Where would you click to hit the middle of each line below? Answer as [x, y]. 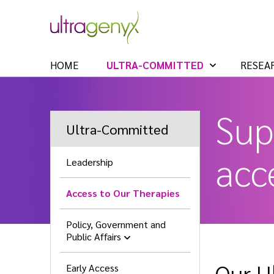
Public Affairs [94, 237]
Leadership [90, 162]
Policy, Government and [116, 224]
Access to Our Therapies [123, 193]
